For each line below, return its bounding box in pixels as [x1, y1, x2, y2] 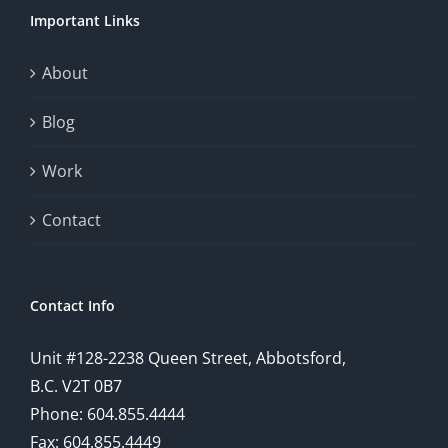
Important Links [30, 11, 140, 31]
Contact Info [30, 296, 115, 316]
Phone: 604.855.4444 [30, 403, 185, 426]
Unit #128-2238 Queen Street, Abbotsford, [30, 347, 346, 370]
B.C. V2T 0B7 [30, 375, 122, 398]
